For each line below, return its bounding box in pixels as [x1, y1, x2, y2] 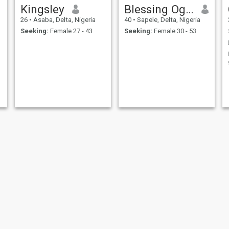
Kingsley [20, 2, 64, 16]
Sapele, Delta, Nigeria [135, 15, 200, 24]
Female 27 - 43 [48, 27, 93, 35]
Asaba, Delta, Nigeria [31, 15, 96, 24]
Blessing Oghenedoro [185, 2, 194, 16]
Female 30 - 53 [152, 27, 196, 35]
